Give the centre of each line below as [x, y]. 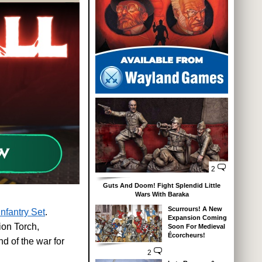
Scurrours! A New [195, 209]
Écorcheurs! [186, 235]
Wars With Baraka [162, 194]
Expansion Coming [197, 218]
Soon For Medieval [196, 227]
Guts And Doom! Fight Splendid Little [162, 186]
